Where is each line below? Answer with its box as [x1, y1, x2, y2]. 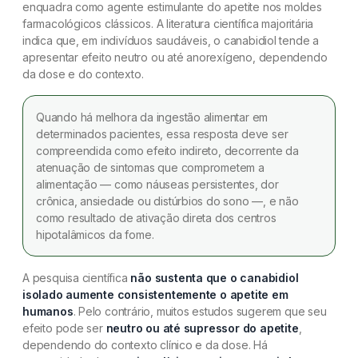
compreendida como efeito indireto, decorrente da [36, 143, 299, 157]
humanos [22, 304, 74, 318]
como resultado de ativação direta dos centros [36, 210, 276, 225]
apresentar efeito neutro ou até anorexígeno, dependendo [22, 50, 328, 64]
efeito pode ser [22, 320, 106, 335]
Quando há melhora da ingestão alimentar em [36, 109, 268, 124]
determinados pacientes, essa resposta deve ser [36, 126, 288, 141]
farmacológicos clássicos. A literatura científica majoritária [22, 16, 314, 30]
